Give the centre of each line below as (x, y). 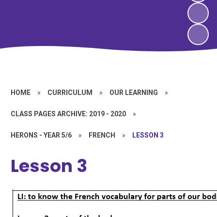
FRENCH (102, 135)
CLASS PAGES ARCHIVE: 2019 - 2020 (69, 114)
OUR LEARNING (134, 92)
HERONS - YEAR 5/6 (41, 135)
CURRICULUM (70, 92)
